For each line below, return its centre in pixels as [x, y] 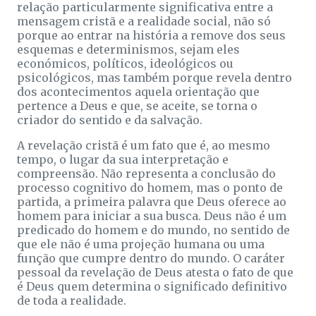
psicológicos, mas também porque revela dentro [154, 77]
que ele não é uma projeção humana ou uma [141, 244]
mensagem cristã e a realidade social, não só [144, 21]
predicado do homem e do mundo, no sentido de [153, 230]
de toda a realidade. [72, 300]
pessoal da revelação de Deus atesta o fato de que [155, 272]
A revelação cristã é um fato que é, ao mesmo [144, 145]
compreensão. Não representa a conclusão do [146, 173]
